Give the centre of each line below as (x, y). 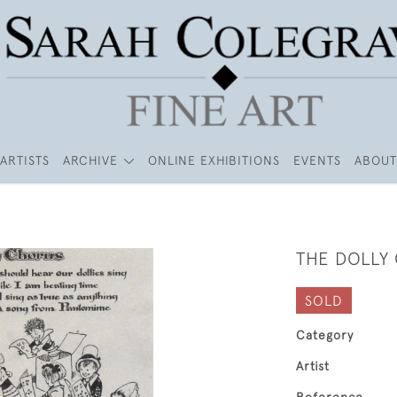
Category (325, 335)
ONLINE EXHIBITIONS (214, 160)
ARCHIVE (91, 160)
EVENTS (317, 160)
